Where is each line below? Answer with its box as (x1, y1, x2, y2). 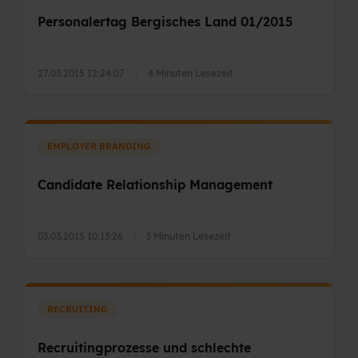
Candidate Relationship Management (38, 176, 272, 193)
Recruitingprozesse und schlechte (38, 339, 251, 356)
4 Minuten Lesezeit (148, 66, 233, 79)
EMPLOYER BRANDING (47, 140, 151, 152)
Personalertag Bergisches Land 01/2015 (38, 13, 292, 30)
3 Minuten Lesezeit (146, 229, 231, 242)
